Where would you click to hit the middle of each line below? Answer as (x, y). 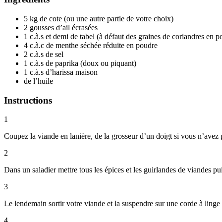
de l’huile (38, 81)
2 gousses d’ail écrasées (61, 27)
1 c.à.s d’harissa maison (61, 72)
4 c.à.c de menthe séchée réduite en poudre (91, 45)
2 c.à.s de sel (44, 54)
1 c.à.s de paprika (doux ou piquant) (80, 63)
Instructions (28, 100)
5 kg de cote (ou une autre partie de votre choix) (99, 18)
